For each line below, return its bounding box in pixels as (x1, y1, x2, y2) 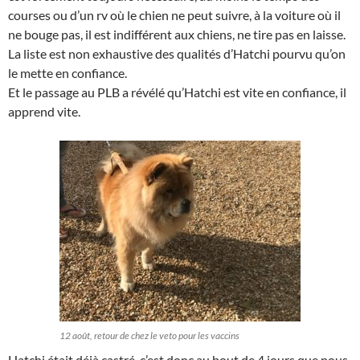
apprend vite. (8, 104, 80, 119)
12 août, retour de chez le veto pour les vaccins (59, 329, 239, 342)
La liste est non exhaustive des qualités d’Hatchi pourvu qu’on (8, 46, 346, 61)
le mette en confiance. (8, 65, 127, 80)
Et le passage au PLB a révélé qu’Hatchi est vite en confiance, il (8, 84, 346, 100)
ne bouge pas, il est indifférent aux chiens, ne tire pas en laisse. (8, 27, 346, 42)
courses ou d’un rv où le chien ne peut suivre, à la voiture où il (8, 7, 341, 22)
